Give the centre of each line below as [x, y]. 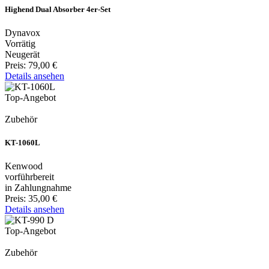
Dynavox [23, 32]
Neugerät [22, 54]
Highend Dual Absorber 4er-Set [58, 9]
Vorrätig [20, 43]
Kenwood [24, 166]
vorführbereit [29, 177]
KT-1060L [23, 143]
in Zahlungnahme [38, 188]
